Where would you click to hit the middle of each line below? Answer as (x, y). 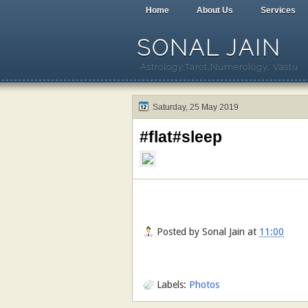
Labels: (173, 284)
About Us (215, 10)
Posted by (179, 232)
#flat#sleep (181, 137)
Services (278, 10)
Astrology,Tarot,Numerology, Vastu (219, 67)
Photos (204, 284)
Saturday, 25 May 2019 (196, 107)
